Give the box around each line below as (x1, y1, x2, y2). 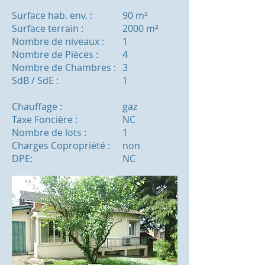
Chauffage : (12, 100, 62, 113)
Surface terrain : (12, 22, 83, 35)
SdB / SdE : (12, 74, 59, 87)
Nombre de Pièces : (12, 48, 98, 61)
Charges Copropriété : (12, 139, 110, 152)
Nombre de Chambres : (12, 61, 116, 74)
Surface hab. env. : (12, 9, 92, 22)
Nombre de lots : (12, 126, 86, 139)
